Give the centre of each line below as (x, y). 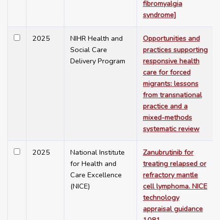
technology (161, 198)
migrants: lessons (171, 84)
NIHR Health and (96, 39)
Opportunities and (171, 39)
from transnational (172, 95)
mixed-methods (167, 118)
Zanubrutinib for (168, 152)
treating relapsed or (175, 164)
